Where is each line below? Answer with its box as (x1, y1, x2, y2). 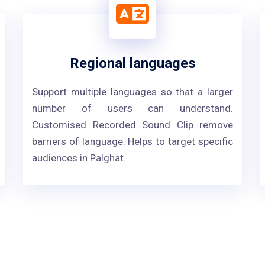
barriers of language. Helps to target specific (32, 135, 233, 147)
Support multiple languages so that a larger (32, 86, 233, 98)
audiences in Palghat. (32, 152, 126, 164)
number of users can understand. (32, 102, 233, 114)
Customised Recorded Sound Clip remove (32, 119, 233, 131)
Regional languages (69, 55, 196, 72)
